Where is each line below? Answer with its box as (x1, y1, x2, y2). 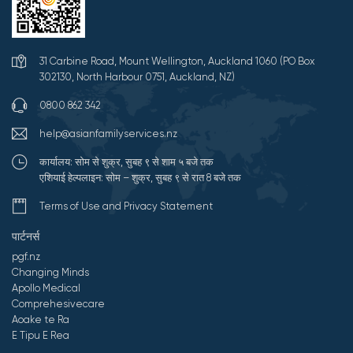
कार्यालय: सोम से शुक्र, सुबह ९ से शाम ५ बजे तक (39, 156, 214, 169)
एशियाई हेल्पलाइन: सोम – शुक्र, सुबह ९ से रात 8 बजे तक (39, 172, 241, 184)
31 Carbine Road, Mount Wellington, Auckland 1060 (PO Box (39, 55, 315, 68)
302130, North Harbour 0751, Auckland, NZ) (39, 71, 235, 84)
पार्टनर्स (12, 230, 39, 243)
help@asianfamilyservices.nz (39, 128, 177, 140)
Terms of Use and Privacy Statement (39, 200, 213, 213)
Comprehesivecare (12, 298, 105, 310)
